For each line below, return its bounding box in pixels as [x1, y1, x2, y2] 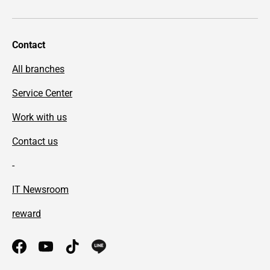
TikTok [71, 246, 101, 259]
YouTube [45, 246, 83, 259]
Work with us [12, 111, 67, 123]
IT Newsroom [12, 183, 69, 195]
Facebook [18, 246, 60, 259]
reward [12, 207, 41, 219]
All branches [12, 63, 64, 75]
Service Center [12, 87, 72, 99]
